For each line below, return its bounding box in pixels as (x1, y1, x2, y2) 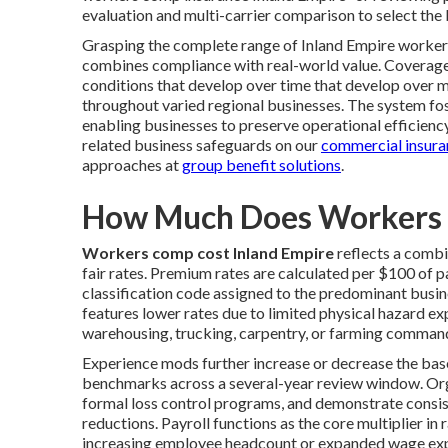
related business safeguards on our (82, 134, 321, 154)
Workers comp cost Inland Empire (82, 242, 334, 262)
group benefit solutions (182, 154, 341, 174)
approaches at (82, 154, 182, 174)
